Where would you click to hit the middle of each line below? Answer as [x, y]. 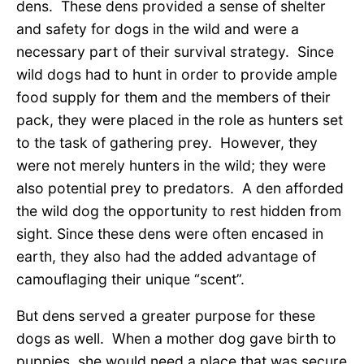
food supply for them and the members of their [173, 97]
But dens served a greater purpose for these [166, 316]
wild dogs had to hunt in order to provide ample [177, 74]
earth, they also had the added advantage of [166, 256]
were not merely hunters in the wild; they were [171, 165]
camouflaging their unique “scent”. [130, 279]
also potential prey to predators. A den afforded [180, 188]
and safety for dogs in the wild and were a [158, 28]
